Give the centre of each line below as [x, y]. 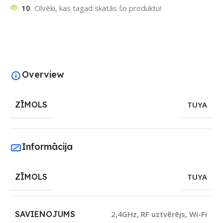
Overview [43, 74]
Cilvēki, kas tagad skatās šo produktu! [98, 8]
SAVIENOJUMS [45, 214]
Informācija [47, 146]
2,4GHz [124, 214]
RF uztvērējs [163, 214]
